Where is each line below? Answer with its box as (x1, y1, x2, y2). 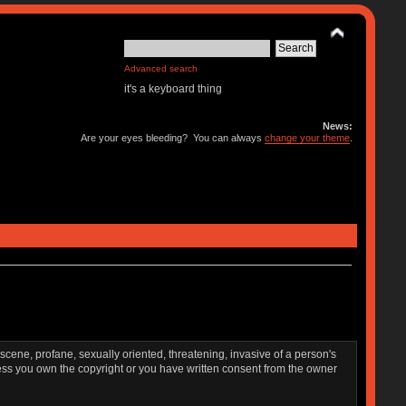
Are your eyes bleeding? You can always (81, 132, 266, 143)
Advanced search (124, 63, 198, 73)
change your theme (265, 132, 351, 143)
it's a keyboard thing (124, 82, 223, 95)
